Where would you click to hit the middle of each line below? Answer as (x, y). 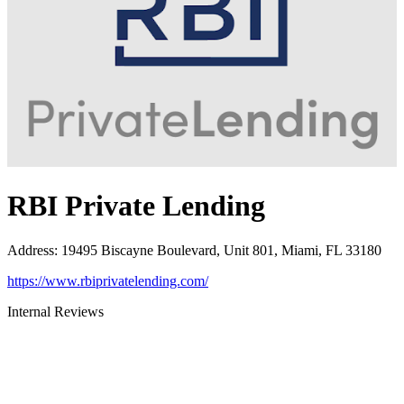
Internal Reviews (55, 311)
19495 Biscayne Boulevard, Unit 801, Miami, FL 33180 (221, 250)
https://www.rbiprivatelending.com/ (108, 280)
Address (31, 250)
